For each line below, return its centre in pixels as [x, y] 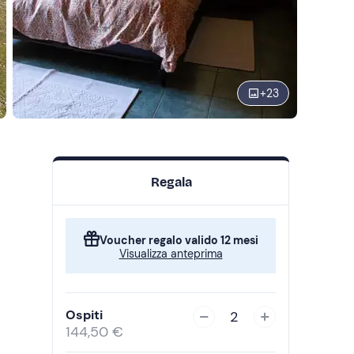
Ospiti [84, 315]
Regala [171, 182]
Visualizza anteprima [171, 254]
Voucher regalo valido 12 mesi [179, 240]
